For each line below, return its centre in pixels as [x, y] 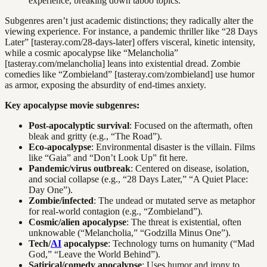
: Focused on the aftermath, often [191, 126]
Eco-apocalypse [60, 147]
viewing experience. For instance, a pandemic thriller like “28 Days [131, 32]
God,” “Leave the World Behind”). [94, 254]
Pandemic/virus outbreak [80, 169]
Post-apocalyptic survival [79, 126]
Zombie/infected [61, 201]
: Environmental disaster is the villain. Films [173, 147]
